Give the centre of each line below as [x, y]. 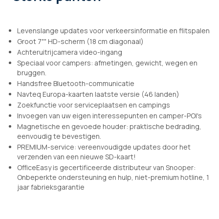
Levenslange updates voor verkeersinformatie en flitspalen [113, 31]
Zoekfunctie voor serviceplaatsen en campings [94, 105]
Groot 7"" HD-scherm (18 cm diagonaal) [80, 42]
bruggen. [32, 73]
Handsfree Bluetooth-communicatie [76, 84]
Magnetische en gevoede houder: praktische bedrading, [109, 127]
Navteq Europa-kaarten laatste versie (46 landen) [98, 94]
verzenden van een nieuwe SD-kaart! [77, 157]
